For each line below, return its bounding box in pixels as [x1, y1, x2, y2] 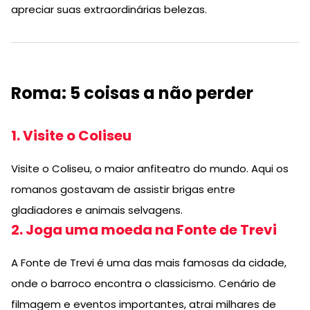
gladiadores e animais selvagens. [11, 202, 183, 217]
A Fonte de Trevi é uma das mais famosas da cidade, [11, 255, 286, 270]
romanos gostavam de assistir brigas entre [11, 181, 235, 197]
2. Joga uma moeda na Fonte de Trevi [11, 219, 277, 239]
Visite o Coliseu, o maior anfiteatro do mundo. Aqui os [11, 161, 289, 176]
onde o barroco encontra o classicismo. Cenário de [11, 275, 276, 291]
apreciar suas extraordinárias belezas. [11, 1, 207, 17]
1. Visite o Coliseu [11, 125, 131, 145]
